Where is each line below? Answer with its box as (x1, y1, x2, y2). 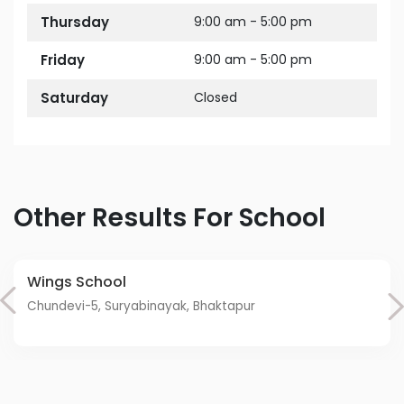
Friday (48, 50, 85, 69)
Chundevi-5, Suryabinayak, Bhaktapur (37, 298, 255, 315)
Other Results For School (33, 200, 326, 235)
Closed (204, 88, 237, 106)
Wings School (41, 271, 126, 292)
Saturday (50, 88, 108, 107)
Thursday (50, 13, 109, 32)
